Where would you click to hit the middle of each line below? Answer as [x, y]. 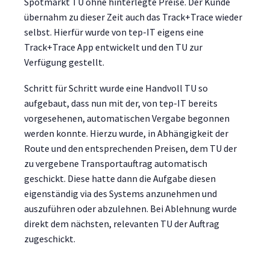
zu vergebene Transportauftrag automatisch [116, 163]
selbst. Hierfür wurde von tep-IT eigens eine [114, 32]
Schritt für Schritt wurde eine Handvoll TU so [116, 88]
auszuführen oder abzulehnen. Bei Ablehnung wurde [130, 208]
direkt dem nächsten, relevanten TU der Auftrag [122, 223]
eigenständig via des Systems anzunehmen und [121, 193]
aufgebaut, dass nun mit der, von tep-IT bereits [121, 103]
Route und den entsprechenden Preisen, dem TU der [130, 148]
